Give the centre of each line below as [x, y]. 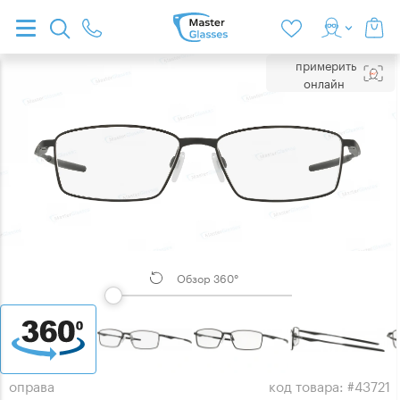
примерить [325, 65]
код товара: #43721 [329, 385]
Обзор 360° [208, 277]
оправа [32, 385]
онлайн [324, 83]
